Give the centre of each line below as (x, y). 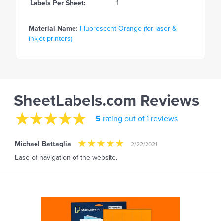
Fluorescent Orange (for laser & (128, 29)
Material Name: (53, 29)
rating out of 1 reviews (139, 119)
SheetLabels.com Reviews (107, 101)
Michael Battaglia (43, 144)
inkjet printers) (50, 39)
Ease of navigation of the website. (66, 157)
